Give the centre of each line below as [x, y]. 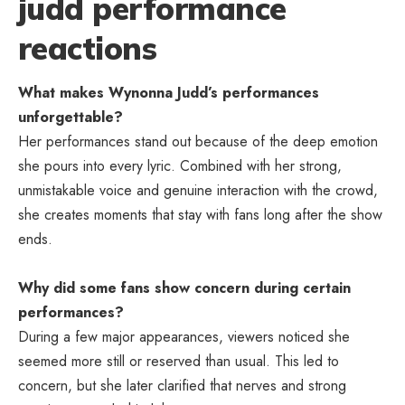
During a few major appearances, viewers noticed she [184, 337]
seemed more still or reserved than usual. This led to [179, 362]
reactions [88, 49]
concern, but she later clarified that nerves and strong [182, 386]
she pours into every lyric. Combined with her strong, [180, 166]
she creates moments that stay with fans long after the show [200, 215]
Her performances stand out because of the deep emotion [198, 142]
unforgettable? [71, 118]
